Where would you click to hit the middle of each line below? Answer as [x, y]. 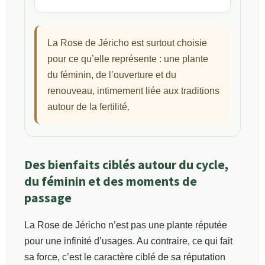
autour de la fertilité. [88, 106]
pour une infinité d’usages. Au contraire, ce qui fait [128, 241]
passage [48, 198]
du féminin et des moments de [111, 181]
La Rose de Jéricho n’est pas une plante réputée [126, 225]
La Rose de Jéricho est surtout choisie [127, 43]
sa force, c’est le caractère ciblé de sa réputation [125, 257]
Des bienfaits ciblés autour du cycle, [126, 164]
